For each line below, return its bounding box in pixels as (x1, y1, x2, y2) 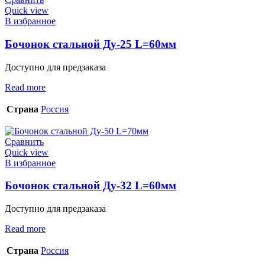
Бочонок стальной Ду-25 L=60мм (5, 37, 176, 50)
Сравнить (5, 136, 44, 147)
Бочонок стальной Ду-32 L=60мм (5, 179, 176, 192)
